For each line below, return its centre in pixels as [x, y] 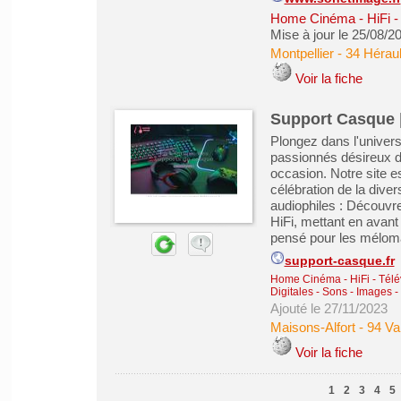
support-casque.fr [339, 261]
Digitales [291, 292]
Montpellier [302, 53]
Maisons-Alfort [312, 327]
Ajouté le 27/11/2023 [328, 308]
